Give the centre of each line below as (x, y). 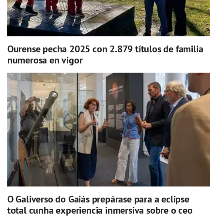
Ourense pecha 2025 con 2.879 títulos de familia (105, 49)
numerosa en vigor (45, 60)
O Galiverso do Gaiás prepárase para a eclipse (98, 199)
